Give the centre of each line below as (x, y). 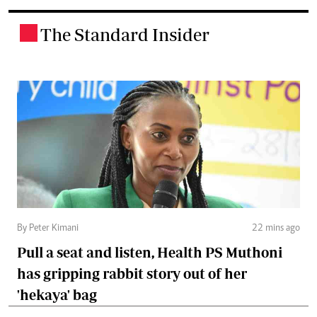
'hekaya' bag (57, 295)
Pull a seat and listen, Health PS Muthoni (150, 253)
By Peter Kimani (48, 229)
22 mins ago (276, 229)
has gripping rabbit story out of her (132, 274)
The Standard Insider (125, 35)
